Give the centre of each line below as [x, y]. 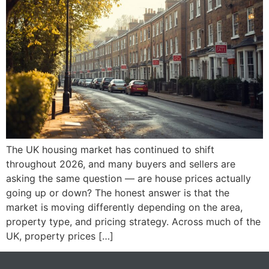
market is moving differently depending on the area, [124, 207]
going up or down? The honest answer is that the [118, 192]
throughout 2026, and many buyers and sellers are [121, 164]
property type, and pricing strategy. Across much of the [133, 221]
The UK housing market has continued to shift [110, 149]
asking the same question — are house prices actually [128, 178]
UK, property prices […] [60, 236]
